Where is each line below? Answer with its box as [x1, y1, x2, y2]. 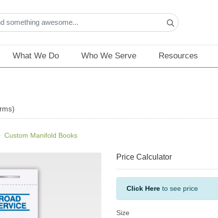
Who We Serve [81, 51, 136, 61]
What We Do [12, 51, 59, 61]
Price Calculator [116, 153, 172, 162]
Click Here [127, 184, 160, 193]
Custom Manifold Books [4, 131, 77, 140]
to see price [160, 184, 198, 193]
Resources [159, 51, 199, 61]
